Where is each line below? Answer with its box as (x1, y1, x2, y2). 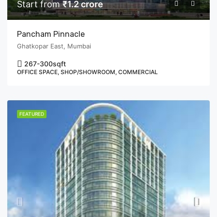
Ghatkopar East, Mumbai (17, 42, 91, 50)
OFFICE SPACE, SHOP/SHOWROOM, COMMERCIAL (17, 68, 158, 76)
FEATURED (19, 111, 44, 117)
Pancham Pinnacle (17, 30, 85, 39)
